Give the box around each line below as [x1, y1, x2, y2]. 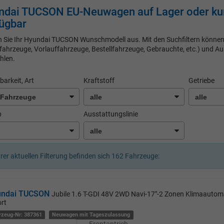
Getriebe [188, 76, 215, 84]
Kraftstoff [83, 76, 115, 84]
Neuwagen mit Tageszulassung [52, 211, 130, 218]
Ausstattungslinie [83, 110, 138, 118]
